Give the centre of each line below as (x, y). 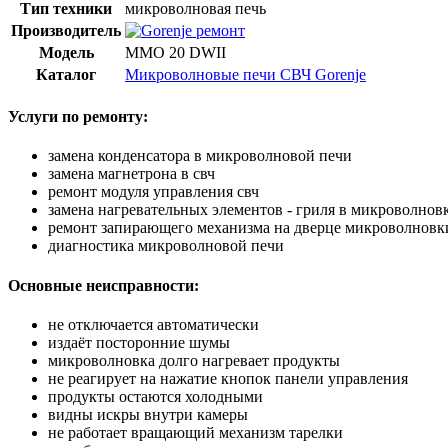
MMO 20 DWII (175, 52)
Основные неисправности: (103, 285)
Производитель (66, 30)
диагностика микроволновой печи (166, 246)
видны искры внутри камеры (148, 414)
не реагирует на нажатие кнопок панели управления (228, 378)
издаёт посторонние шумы (139, 342)
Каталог (66, 74)
